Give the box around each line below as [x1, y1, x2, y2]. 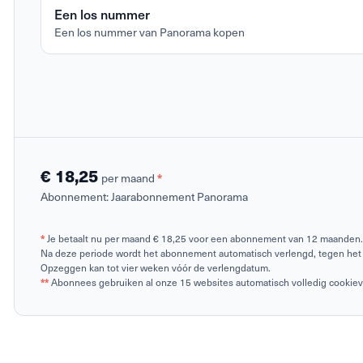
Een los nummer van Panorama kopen [54, 23, 245, 41]
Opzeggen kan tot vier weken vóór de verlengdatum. [41, 260, 271, 275]
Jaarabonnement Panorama [111, 188, 248, 205]
